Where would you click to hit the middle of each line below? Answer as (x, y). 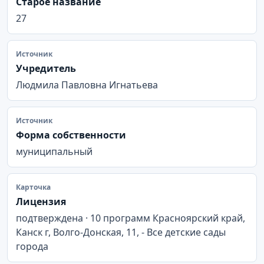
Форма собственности (71, 135)
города (32, 246)
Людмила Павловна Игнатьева (87, 85)
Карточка (33, 187)
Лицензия (41, 201)
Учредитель (46, 68)
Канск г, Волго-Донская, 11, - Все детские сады (121, 232)
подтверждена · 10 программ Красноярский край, (131, 218)
